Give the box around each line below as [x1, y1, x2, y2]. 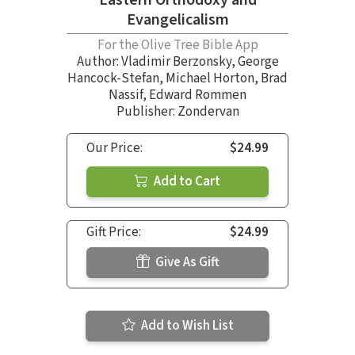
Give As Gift [152, 253, 219, 273]
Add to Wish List [138, 316, 234, 336]
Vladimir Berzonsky [120, 52, 231, 72]
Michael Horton [166, 69, 254, 89]
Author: [76, 52, 121, 72]
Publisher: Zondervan [116, 102, 239, 122]
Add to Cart [151, 172, 220, 192]
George [237, 52, 279, 72]
